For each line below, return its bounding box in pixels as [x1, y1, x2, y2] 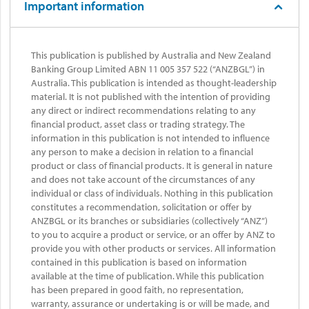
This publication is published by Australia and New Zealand [31, 48, 271, 61]
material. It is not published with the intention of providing [31, 90, 270, 103]
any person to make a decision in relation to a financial [31, 145, 253, 158]
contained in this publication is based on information [31, 255, 247, 268]
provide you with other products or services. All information [31, 241, 276, 255]
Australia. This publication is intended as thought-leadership [31, 76, 277, 89]
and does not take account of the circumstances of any [31, 172, 255, 186]
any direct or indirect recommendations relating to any [31, 103, 256, 117]
